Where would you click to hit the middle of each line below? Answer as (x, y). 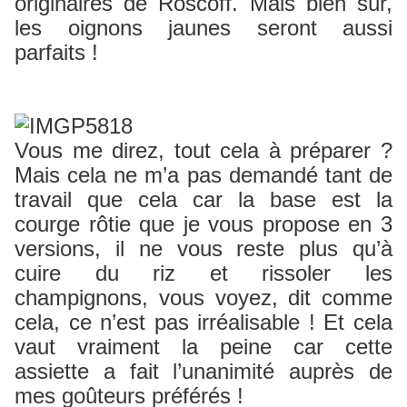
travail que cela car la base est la (203, 200)
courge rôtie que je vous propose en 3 (203, 224)
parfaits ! (56, 53)
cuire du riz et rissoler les (203, 273)
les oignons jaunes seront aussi (203, 28)
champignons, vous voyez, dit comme (203, 298)
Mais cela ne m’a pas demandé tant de (203, 175)
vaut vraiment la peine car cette (203, 347)
